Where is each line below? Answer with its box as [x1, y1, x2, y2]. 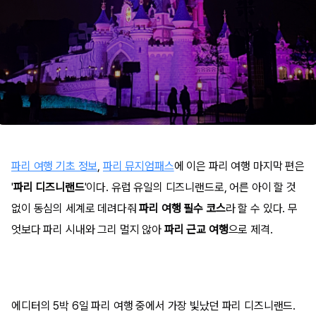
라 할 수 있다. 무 [225, 202, 298, 215]
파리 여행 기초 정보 [11, 159, 98, 173]
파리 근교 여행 [164, 223, 229, 236]
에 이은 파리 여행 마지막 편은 [174, 159, 305, 173]
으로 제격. [228, 223, 273, 236]
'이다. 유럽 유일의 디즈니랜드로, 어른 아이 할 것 [84, 181, 296, 194]
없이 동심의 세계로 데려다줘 [11, 202, 140, 215]
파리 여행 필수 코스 [139, 202, 226, 215]
